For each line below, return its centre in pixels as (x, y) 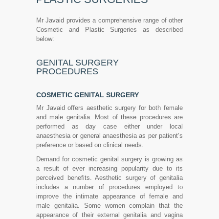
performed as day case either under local (109, 126)
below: (45, 39)
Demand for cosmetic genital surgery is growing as (109, 159)
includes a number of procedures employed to (109, 187)
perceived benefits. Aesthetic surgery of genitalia (109, 178)
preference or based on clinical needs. (90, 145)
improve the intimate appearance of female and (109, 196)
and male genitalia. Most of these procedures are (109, 117)
